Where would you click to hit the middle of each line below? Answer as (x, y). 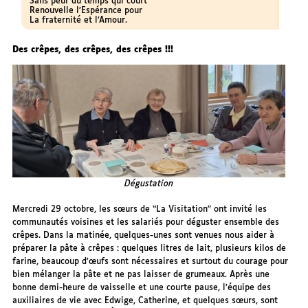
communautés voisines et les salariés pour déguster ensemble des (146, 223)
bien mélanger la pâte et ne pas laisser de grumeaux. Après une (141, 275)
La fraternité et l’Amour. (78, 20)
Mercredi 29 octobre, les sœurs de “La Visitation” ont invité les (140, 210)
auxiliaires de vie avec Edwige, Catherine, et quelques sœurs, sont (145, 301)
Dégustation (149, 184)
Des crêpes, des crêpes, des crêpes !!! (93, 49)
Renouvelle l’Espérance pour (86, 10)
